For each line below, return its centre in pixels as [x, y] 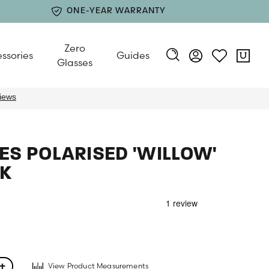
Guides [133, 55]
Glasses [75, 62]
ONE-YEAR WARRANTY [116, 11]
